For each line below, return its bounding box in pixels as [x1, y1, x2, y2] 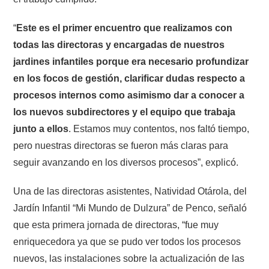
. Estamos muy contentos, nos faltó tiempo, [68, 124, 250, 134]
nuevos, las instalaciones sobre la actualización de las [13, 253, 245, 264]
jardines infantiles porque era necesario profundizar [13, 56, 249, 67]
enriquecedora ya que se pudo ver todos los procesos [13, 237, 241, 247]
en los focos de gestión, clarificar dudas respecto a [13, 73, 246, 83]
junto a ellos [13, 124, 69, 134]
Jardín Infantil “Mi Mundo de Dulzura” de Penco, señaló [13, 203, 247, 213]
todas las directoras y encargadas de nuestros [13, 40, 225, 50]
